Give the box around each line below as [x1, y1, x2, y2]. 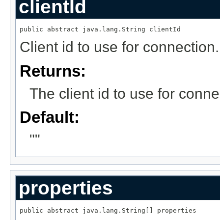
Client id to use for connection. [20, 39, 219, 55]
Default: [20, 108, 80, 126]
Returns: [20, 61, 86, 80]
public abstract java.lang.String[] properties [20, 206, 196, 214]
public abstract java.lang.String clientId [20, 25, 181, 33]
